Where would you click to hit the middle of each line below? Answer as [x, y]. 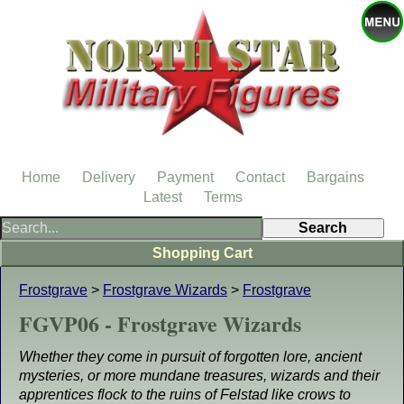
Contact [260, 177]
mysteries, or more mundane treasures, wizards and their [199, 376]
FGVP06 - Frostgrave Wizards [160, 323]
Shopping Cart [202, 253]
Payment [185, 177]
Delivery [109, 177]
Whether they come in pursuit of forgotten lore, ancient [190, 357]
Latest [163, 197]
